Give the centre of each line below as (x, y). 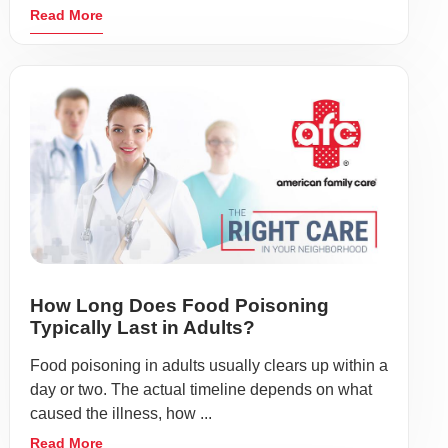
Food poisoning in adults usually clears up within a (209, 366)
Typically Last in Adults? (142, 328)
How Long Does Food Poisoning (179, 306)
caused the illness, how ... (121, 414)
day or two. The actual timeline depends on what (201, 390)
